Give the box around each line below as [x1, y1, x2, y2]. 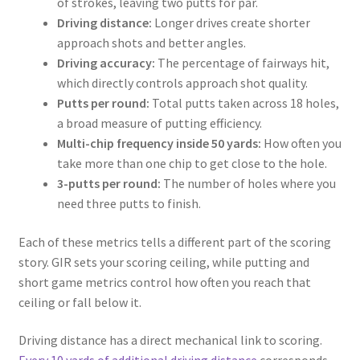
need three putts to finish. [56, 195, 201, 212]
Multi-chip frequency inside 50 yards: [56, 135, 261, 152]
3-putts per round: [56, 175, 161, 192]
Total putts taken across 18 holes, [149, 95, 339, 112]
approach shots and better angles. [56, 35, 246, 51]
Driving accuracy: [56, 55, 155, 72]
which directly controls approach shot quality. [56, 75, 308, 92]
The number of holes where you [160, 175, 336, 192]
